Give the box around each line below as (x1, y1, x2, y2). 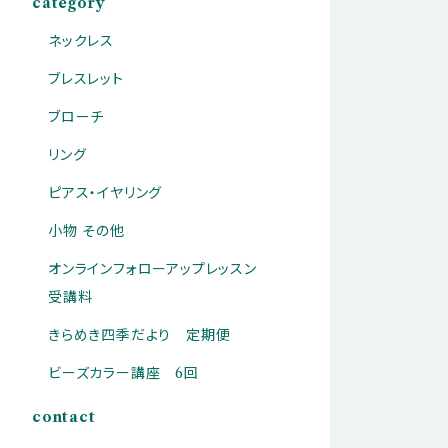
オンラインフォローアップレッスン (48, 259, 257, 278)
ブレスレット (48, 69, 124, 88)
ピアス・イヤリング (48, 183, 163, 202)
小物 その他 (48, 221, 125, 240)
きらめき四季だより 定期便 (48, 325, 231, 344)
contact (32, 407, 96, 426)
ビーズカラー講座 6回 (48, 363, 199, 382)
